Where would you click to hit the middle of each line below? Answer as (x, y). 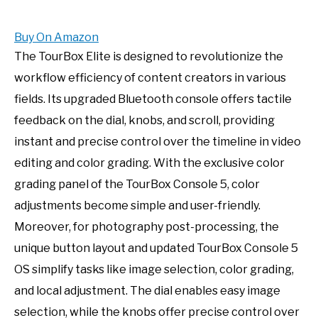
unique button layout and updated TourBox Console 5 (156, 248)
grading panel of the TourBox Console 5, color (137, 184)
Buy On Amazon (56, 37)
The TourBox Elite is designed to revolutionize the (149, 56)
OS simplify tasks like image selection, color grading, (154, 269)
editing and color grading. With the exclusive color (149, 163)
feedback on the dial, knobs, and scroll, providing (144, 120)
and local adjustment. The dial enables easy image (147, 290)
